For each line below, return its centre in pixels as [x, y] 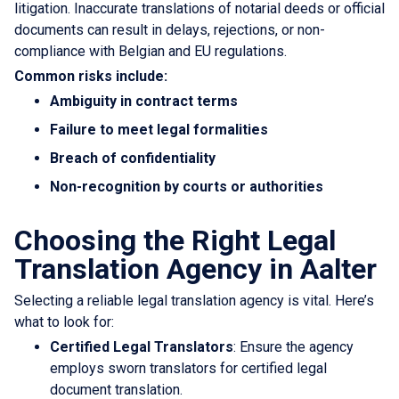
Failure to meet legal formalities [159, 129]
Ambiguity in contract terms [144, 101]
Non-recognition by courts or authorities [187, 186]
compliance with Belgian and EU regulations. [151, 51]
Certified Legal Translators [142, 346]
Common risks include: [91, 76]
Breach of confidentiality [133, 158]
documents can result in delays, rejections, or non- [170, 29]
